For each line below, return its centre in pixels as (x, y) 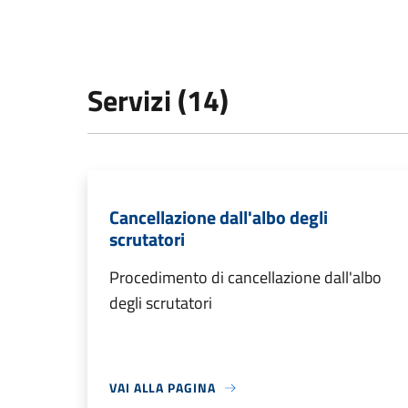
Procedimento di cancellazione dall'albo (245, 278)
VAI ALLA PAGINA (163, 388)
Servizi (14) (158, 101)
